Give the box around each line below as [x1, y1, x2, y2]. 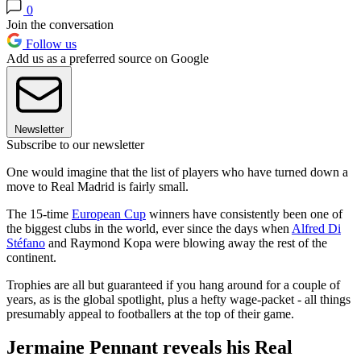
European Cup [72, 206, 146, 221]
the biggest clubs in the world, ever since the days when [6, 221, 292, 235]
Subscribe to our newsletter [6, 137, 144, 151]
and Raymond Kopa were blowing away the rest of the [45, 235, 327, 250]
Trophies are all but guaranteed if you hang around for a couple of [6, 277, 340, 292]
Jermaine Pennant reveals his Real [6, 337, 293, 359]
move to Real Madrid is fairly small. [6, 179, 189, 193]
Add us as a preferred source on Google [6, 51, 209, 65]
